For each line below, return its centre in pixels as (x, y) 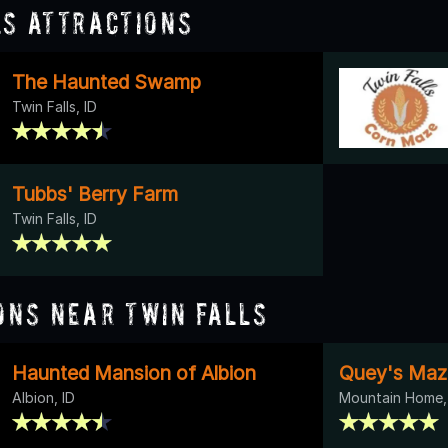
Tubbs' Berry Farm (95, 193)
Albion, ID (43, 397)
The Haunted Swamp (106, 81)
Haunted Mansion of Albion (134, 372)
